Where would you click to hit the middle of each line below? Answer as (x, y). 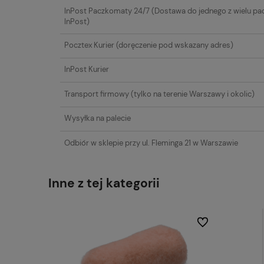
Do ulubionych (220, 222)
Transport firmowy (96, 94)
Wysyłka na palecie (97, 118)
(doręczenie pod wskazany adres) (174, 45)
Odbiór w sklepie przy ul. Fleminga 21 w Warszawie (151, 143)
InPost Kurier (86, 70)
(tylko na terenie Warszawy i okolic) (192, 94)
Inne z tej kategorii (104, 183)
